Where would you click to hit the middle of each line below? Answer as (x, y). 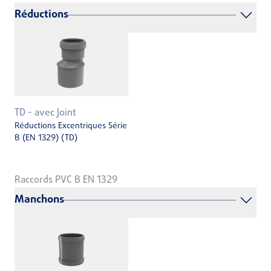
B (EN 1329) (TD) (46, 139)
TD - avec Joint (45, 113)
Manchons (39, 200)
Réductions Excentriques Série (71, 126)
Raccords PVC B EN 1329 (66, 180)
